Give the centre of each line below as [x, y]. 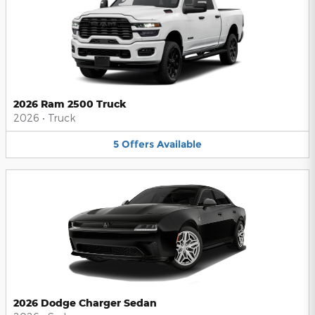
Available [179, 144]
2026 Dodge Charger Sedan [85, 302]
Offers [138, 144]
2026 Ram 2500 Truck [70, 104]
